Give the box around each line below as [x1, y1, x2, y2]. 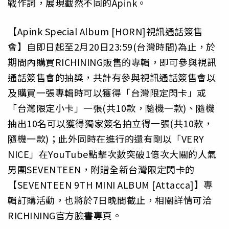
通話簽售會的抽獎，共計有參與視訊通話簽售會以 [8, 71, 216, 84]
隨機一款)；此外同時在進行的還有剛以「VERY [8, 132, 204, 146]
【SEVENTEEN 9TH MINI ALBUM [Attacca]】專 [8, 178, 213, 192]
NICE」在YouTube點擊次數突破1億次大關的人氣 [8, 147, 217, 161]
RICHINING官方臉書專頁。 [8, 209, 122, 222]
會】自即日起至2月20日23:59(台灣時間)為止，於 [8, 40, 216, 54]
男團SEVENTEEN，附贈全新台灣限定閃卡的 [8, 163, 195, 176]
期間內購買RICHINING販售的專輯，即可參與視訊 [8, 55, 216, 69]
